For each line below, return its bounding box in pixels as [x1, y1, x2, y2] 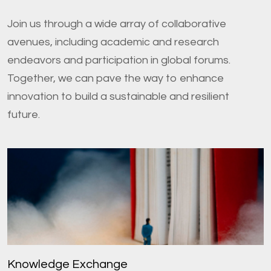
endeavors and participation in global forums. [7, 54, 230, 67]
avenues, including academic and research [7, 36, 219, 48]
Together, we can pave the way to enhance [7, 73, 224, 85]
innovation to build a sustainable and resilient [7, 91, 229, 103]
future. [7, 109, 40, 121]
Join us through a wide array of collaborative [7, 18, 226, 30]
